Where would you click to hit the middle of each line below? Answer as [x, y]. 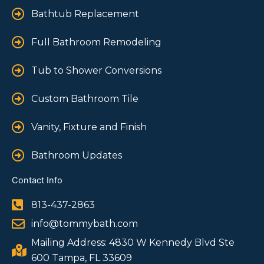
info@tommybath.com [84, 223]
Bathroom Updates [76, 155]
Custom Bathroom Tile [85, 98]
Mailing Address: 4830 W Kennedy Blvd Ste [133, 242]
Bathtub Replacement [85, 14]
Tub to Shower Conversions [96, 70]
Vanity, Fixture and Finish [89, 127]
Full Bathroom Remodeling [96, 42]
